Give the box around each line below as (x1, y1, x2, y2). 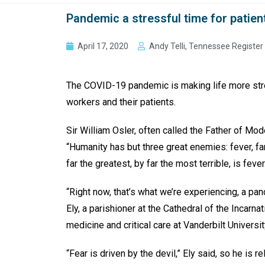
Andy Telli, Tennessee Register (149, 41, 263, 51)
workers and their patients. (66, 96, 176, 108)
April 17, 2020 (77, 41, 128, 51)
